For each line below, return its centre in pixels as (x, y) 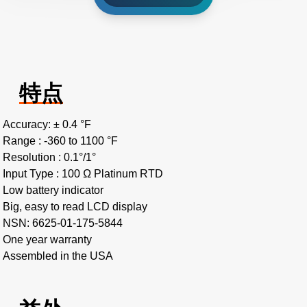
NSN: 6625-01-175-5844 (63, 223)
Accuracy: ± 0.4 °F (47, 124)
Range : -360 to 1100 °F (60, 141)
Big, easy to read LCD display (75, 207)
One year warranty (47, 240)
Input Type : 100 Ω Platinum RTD (83, 174)
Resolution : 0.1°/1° (49, 157)
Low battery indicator (53, 190)
